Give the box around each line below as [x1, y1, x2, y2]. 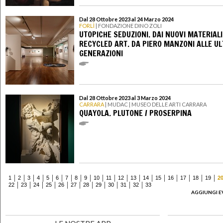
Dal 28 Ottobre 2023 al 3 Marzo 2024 [79, 95, 171, 102]
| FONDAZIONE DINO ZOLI [95, 22, 162, 29]
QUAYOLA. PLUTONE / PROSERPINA [79, 107, 192, 118]
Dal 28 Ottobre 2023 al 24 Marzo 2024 [79, 16, 174, 23]
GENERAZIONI [79, 47, 123, 59]
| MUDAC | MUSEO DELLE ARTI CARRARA [104, 101, 207, 108]
